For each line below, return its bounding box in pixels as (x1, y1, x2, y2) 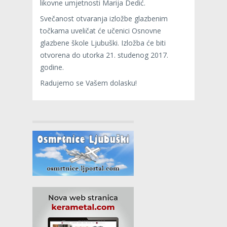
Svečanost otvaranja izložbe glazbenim (40, 13, 168, 23)
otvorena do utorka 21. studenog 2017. (40, 50, 168, 60)
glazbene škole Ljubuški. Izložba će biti (40, 37, 166, 48)
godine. (40, 62, 64, 72)
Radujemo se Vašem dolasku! (40, 78, 137, 88)
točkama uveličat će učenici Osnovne (40, 25, 161, 35)
